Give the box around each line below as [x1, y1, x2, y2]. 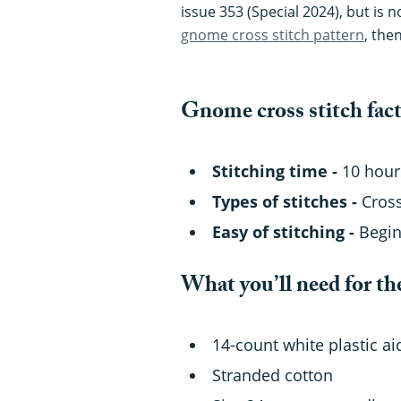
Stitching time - [212, 159, 342, 182]
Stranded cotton [212, 363, 333, 386]
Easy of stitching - [212, 220, 359, 243]
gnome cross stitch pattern [181, 24, 364, 45]
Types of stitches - [212, 190, 362, 212]
